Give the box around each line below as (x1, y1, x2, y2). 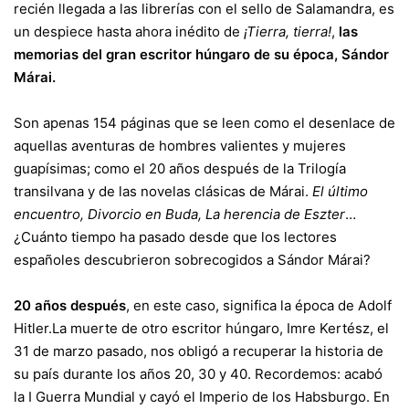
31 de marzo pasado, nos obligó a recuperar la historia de (14, 342, 383, 360)
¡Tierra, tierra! (240, 23, 331, 40)
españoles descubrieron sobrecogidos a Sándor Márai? (14, 251, 371, 268)
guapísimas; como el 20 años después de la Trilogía (14, 160, 346, 177)
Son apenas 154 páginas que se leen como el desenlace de (14, 114, 395, 131)
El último (312, 183, 368, 200)
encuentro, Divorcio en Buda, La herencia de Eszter (14, 205, 345, 223)
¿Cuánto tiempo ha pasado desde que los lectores (14, 228, 337, 246)
